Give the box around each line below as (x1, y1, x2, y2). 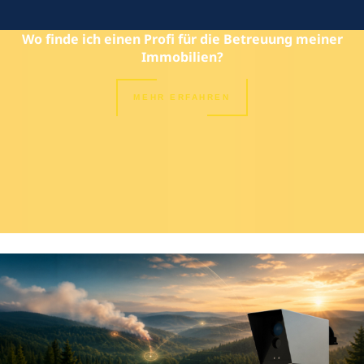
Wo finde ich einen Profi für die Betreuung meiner (21, 30, 343, 48)
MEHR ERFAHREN (133, 93, 231, 102)
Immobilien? (141, 48, 223, 66)
